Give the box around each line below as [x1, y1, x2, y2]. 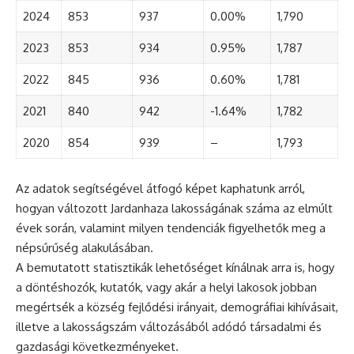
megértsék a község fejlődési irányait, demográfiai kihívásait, [16, 299, 338, 315]
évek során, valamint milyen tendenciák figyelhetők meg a [16, 220, 326, 236]
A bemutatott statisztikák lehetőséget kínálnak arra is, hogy [16, 260, 334, 276]
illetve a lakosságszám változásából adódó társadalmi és [16, 319, 322, 335]
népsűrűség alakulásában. [16, 240, 153, 256]
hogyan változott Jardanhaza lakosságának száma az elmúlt [16, 201, 333, 217]
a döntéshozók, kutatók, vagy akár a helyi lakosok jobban [16, 280, 317, 296]
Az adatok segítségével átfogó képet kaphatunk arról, [16, 181, 305, 197]
